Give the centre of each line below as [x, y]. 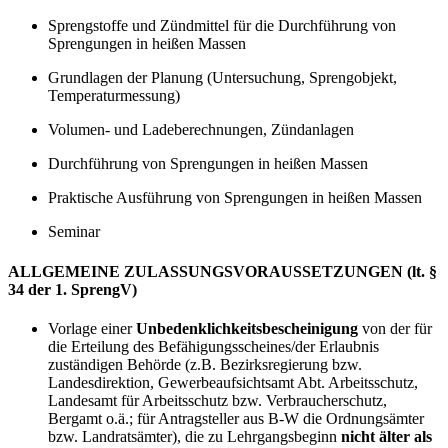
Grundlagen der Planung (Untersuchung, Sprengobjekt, [222, 78]
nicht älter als [386, 436]
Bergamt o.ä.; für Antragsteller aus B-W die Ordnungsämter [236, 418]
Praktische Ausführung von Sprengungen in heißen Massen [235, 198]
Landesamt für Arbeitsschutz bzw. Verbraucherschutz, [217, 400]
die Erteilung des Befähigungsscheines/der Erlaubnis [213, 346]
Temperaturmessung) [114, 96]
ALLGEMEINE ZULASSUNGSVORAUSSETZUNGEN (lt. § [222, 271]
